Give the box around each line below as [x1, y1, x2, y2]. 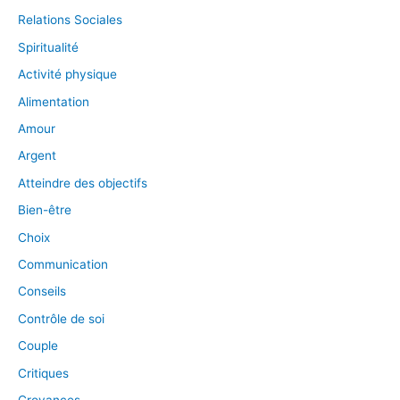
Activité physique [18, 67, 117, 82]
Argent [18, 148, 56, 163]
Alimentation [18, 94, 89, 109]
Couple [18, 338, 58, 354]
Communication [18, 257, 108, 272]
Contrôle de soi [18, 311, 104, 326]
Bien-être [18, 203, 71, 218]
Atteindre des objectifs [18, 175, 147, 190]
